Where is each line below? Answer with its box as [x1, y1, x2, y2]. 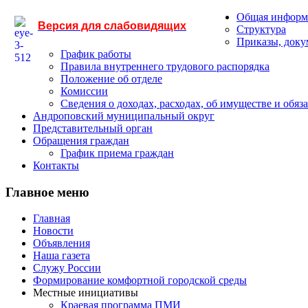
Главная [33, 212, 70, 225]
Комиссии [60, 85, 108, 97]
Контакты [33, 159, 79, 171]
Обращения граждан [33, 135, 129, 146]
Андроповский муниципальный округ [33, 110, 214, 122]
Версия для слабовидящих [38, 20, 186, 32]
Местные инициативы [33, 287, 138, 299]
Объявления [33, 237, 90, 250]
